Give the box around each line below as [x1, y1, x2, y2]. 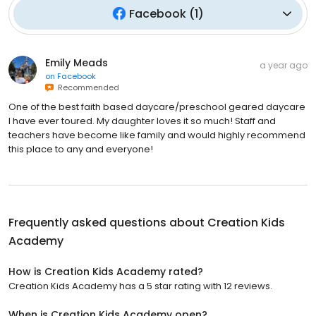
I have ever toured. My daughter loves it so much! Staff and [8, 114, 276, 128]
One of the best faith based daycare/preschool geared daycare [8, 99, 305, 114]
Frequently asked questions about [8, 214, 207, 231]
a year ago [260, 59, 308, 71]
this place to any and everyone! [8, 142, 153, 156]
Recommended [54, 81, 119, 93]
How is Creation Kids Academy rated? [8, 264, 203, 279]
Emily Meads [45, 55, 108, 70]
